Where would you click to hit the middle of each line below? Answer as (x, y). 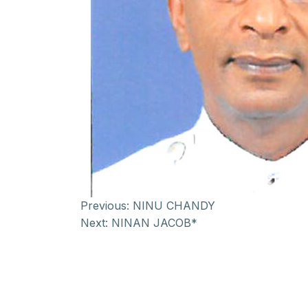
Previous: (105, 206)
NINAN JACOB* (154, 223)
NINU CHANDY (174, 206)
